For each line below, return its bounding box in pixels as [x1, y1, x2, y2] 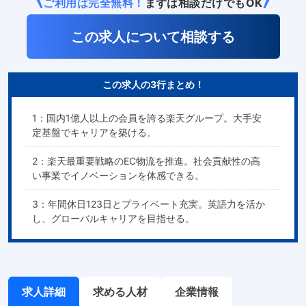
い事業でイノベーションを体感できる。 [32, 169, 204, 182]
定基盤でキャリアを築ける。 [32, 126, 156, 139]
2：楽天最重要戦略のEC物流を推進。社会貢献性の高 [32, 155, 260, 167]
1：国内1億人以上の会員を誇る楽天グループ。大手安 [32, 112, 262, 124]
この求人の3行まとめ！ [102, 79, 204, 91]
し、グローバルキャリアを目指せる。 [32, 212, 195, 225]
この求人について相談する [71, 28, 235, 45]
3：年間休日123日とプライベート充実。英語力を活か [32, 198, 265, 210]
